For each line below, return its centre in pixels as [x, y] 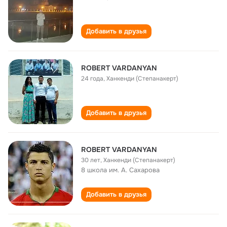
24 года [92, 79]
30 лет [91, 160]
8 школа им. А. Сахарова [120, 170]
